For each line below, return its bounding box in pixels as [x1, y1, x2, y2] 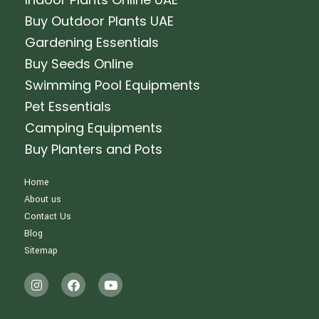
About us [24, 193, 62, 206]
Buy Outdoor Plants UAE [25, 12, 174, 30]
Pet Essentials [25, 98, 112, 115]
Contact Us [24, 210, 72, 223]
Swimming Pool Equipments [25, 76, 201, 94]
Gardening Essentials [25, 33, 159, 51]
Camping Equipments [25, 119, 163, 137]
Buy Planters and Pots [25, 140, 163, 158]
